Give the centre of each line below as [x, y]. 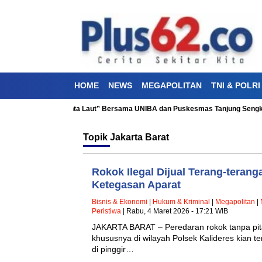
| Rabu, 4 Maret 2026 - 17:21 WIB [175, 211]
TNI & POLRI [236, 85]
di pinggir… [113, 249]
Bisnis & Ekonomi [120, 201]
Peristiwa [106, 211]
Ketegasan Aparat [136, 185]
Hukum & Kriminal [181, 201]
